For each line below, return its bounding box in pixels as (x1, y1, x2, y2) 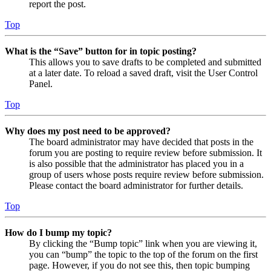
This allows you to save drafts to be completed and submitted (29, 57, 261, 68)
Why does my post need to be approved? (5, 126, 171, 137)
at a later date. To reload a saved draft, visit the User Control (29, 68, 258, 79)
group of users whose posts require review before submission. (29, 169, 264, 180)
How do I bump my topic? (5, 227, 112, 238)
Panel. (29, 79, 53, 90)
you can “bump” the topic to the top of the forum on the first (29, 249, 258, 260)
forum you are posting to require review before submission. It (29, 148, 262, 158)
